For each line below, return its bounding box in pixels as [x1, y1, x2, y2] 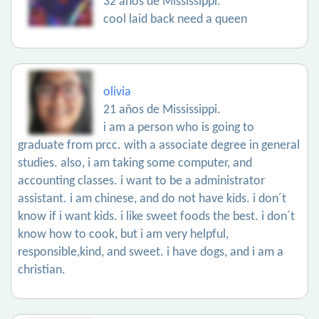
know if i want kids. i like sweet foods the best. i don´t [18, 210, 295, 224]
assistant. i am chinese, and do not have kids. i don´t [18, 192, 286, 206]
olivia [103, 85, 131, 99]
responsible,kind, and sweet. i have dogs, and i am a [18, 246, 283, 259]
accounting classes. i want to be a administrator [18, 174, 265, 188]
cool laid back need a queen [103, 13, 247, 26]
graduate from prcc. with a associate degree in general [18, 139, 300, 152]
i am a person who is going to [103, 121, 254, 135]
